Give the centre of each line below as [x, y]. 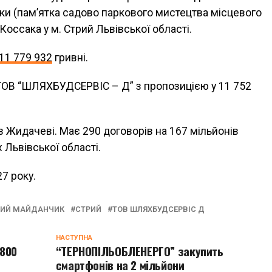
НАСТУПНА [74, 238]
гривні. [70, 58]
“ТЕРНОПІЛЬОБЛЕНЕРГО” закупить [139, 251]
